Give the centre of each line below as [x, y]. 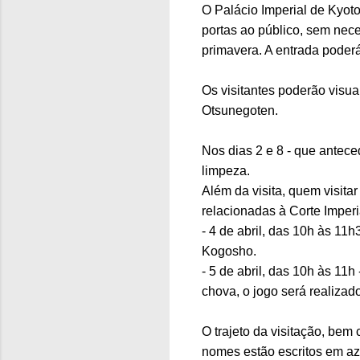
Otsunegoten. [240, 111]
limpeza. [226, 171]
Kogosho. [229, 252]
